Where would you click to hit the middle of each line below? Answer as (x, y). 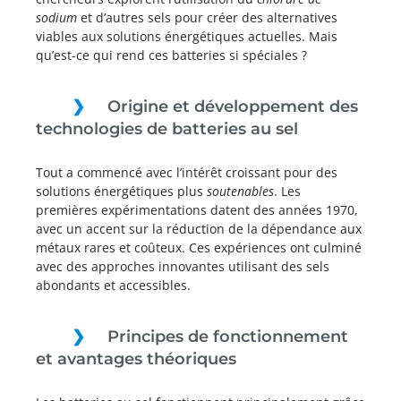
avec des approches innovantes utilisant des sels (183, 266)
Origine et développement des (233, 107)
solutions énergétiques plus (121, 191)
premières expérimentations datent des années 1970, (197, 210)
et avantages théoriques (136, 359)
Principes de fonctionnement (228, 337)
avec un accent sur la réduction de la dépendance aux (199, 229)
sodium (56, 17)
